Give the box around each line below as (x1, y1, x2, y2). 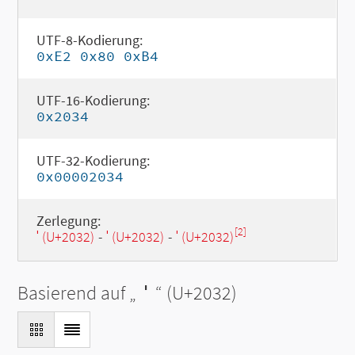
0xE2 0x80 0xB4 (36, 47, 158, 65)
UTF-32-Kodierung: (36, 151, 150, 170)
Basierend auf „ (17, 281, 137, 305)
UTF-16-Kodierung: (36, 91, 150, 109)
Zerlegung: (36, 212, 101, 230)
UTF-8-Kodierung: (36, 31, 143, 49)
